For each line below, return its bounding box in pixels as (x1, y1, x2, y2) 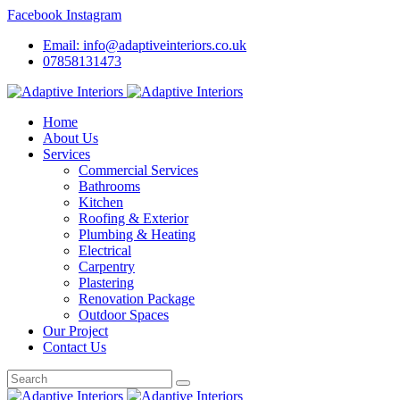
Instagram (66, 7, 121, 22)
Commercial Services (79, 162, 198, 178)
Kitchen (79, 195, 123, 210)
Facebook (7, 7, 62, 22)
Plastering (79, 275, 134, 290)
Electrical (79, 243, 131, 258)
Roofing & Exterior (79, 211, 188, 226)
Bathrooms (79, 179, 140, 194)
